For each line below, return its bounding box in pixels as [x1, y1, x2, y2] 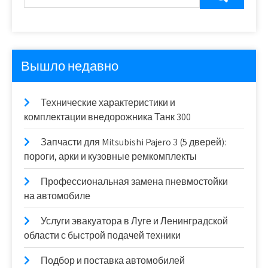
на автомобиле [24, 190, 90, 203]
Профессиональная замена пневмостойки [41, 175, 228, 188]
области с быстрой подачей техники [24, 229, 181, 242]
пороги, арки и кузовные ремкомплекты [24, 150, 197, 163]
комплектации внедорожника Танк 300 [24, 111, 191, 124]
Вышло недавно [21, 57, 118, 75]
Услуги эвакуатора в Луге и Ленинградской [41, 215, 228, 228]
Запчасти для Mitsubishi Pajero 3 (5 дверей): [41, 136, 226, 149]
